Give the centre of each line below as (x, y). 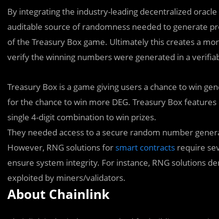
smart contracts (145, 147)
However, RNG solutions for (61, 147)
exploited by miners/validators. (66, 178)
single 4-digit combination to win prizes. (82, 117)
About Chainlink (58, 194)
